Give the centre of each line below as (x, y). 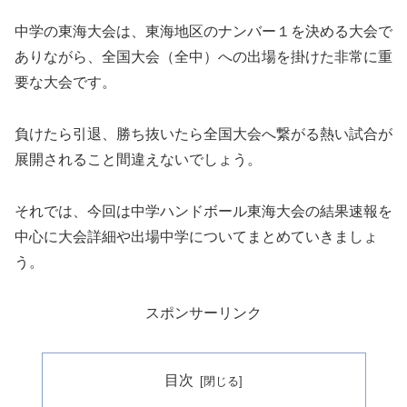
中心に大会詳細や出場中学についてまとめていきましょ (196, 236)
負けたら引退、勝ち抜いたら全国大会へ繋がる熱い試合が (203, 134)
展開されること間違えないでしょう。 (138, 159)
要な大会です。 (65, 83)
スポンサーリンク (203, 313)
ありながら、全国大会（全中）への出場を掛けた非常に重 (203, 57)
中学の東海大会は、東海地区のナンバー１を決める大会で (203, 32)
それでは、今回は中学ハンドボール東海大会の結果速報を (203, 211)
